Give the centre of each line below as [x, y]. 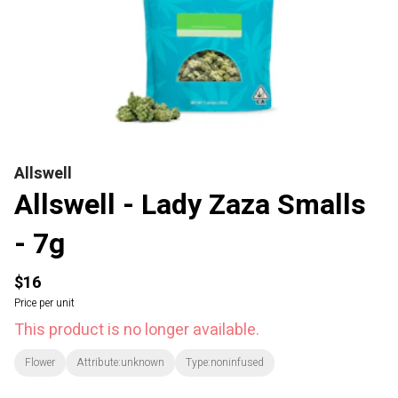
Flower [40, 362]
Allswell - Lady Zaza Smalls [190, 205]
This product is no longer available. [137, 330]
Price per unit [44, 303]
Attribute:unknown [120, 362]
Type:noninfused [225, 362]
